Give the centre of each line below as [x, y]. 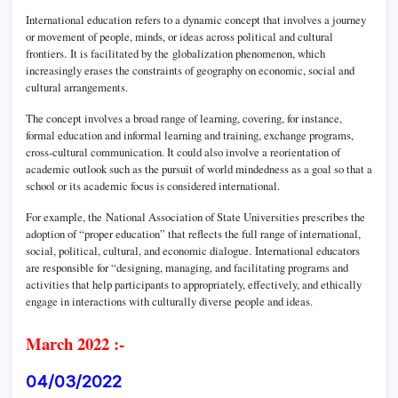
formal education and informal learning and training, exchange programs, [190, 135]
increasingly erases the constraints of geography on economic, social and [190, 70]
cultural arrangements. [79, 87]
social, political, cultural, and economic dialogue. [140, 250]
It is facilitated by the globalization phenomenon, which [196, 53]
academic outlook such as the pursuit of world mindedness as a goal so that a [199, 168]
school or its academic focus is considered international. [153, 185]
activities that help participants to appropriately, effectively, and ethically [194, 284]
